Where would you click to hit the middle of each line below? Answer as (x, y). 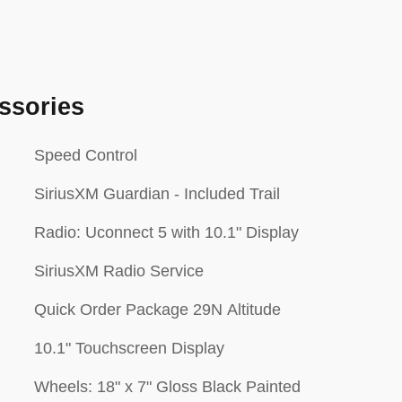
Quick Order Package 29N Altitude (157, 310)
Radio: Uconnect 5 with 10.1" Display (166, 232)
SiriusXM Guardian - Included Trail (157, 194)
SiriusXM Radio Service (119, 271)
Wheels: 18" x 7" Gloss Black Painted (167, 387)
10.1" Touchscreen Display (129, 348)
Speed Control (86, 155)
